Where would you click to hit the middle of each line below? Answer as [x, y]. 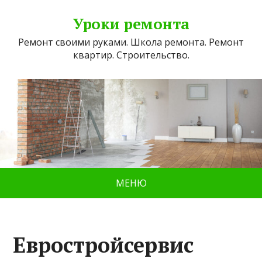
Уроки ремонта [131, 23]
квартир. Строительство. [131, 55]
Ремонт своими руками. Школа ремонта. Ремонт [131, 42]
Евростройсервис [104, 245]
